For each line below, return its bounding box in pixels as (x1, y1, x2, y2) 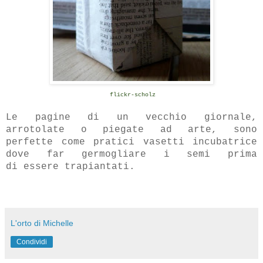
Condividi (16, 237, 47, 246)
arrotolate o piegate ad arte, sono (6, 124, 257, 135)
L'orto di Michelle (11, 218, 73, 228)
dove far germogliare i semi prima (6, 149, 257, 160)
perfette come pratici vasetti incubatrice (6, 136, 257, 147)
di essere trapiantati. (6, 161, 135, 172)
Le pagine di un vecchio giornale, (6, 112, 257, 123)
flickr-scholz (110, 91, 156, 98)
